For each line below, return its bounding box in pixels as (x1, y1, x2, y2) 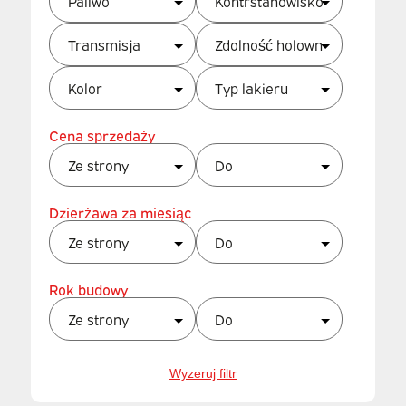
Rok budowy (48, 278, 129, 299)
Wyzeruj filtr (169, 365, 237, 381)
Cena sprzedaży (48, 124, 156, 145)
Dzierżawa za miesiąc (48, 201, 191, 222)
